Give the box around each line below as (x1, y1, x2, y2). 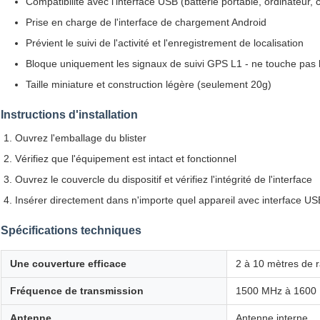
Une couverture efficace (10, 258, 126, 270)
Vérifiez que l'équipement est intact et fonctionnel (15, 153, 236, 165)
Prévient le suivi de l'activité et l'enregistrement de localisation (26, 37, 304, 49)
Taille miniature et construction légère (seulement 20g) (26, 79, 271, 91)
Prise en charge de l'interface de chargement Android (26, 16, 266, 29)
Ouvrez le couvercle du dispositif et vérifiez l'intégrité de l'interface (15, 174, 312, 186)
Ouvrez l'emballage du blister (15, 132, 146, 144)
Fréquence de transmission (10, 285, 144, 297)
